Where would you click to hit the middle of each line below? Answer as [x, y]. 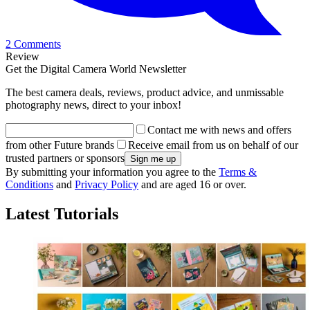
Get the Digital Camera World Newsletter [96, 69]
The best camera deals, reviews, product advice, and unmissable [145, 93]
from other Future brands [60, 145]
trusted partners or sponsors [65, 158]
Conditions [29, 185]
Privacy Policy [107, 185]
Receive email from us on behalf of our [213, 145]
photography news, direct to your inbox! [93, 105]
